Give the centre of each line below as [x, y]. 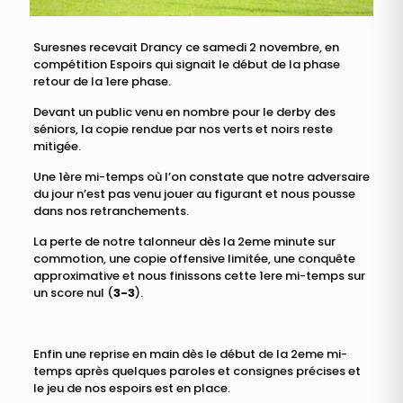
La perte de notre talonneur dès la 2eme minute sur [184, 241]
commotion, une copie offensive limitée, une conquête [194, 258]
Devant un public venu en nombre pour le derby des [184, 112]
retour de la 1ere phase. [102, 81]
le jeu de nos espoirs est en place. [131, 388]
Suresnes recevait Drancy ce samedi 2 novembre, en [186, 47]
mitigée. [57, 146]
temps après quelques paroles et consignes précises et [197, 371]
